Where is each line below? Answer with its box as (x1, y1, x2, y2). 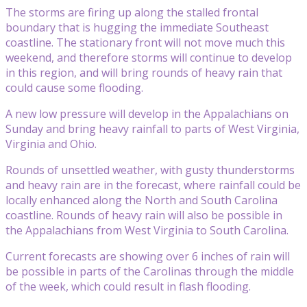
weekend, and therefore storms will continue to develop (5, 49, 292, 65)
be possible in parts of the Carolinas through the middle (5, 263, 294, 279)
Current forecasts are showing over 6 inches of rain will (5, 248, 290, 264)
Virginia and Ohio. (5, 136, 97, 151)
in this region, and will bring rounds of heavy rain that (5, 64, 282, 80)
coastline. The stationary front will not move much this (5, 34, 285, 50)
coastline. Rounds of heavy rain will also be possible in (5, 207, 282, 223)
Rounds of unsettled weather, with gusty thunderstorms (5, 162, 295, 177)
